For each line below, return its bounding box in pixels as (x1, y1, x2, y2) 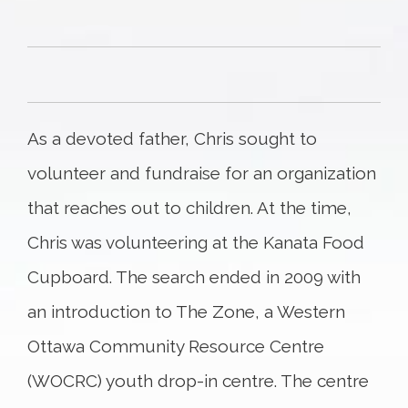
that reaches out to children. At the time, (27, 198, 352, 218)
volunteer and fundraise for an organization (27, 163, 376, 183)
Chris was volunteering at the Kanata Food (27, 232, 364, 252)
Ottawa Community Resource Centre (27, 336, 324, 356)
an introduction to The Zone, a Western (27, 301, 345, 321)
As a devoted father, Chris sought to (27, 128, 317, 148)
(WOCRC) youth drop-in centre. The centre (27, 371, 369, 391)
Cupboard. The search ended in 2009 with (27, 267, 361, 287)
